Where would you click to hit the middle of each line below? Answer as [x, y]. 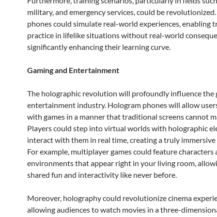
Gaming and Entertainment [73, 70]
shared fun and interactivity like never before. [102, 175]
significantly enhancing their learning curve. [99, 47]
